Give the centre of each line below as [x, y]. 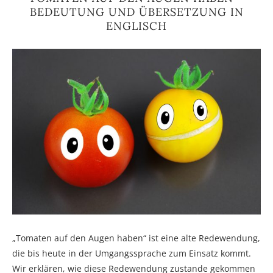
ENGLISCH [136, 26]
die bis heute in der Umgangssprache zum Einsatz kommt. [132, 253]
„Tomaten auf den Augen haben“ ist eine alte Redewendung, [136, 238]
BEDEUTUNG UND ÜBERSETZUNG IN [136, 12]
